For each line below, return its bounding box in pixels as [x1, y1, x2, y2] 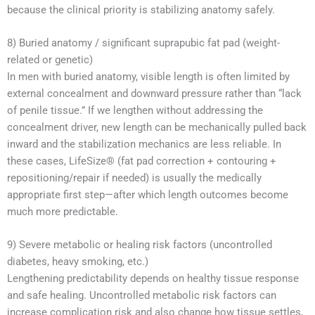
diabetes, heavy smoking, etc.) [7, 255, 148, 269]
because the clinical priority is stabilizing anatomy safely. [7, 3, 275, 16]
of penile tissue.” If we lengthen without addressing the [7, 104, 263, 117]
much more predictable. [7, 205, 118, 219]
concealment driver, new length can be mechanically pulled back [7, 121, 307, 134]
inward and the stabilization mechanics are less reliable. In [7, 138, 281, 151]
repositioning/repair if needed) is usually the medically [7, 172, 262, 185]
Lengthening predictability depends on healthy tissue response [7, 272, 299, 285]
